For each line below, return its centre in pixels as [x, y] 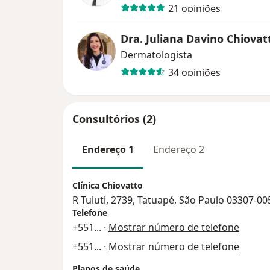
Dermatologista [156, 55]
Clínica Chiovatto [108, 185]
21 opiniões [194, 8]
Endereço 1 [108, 150]
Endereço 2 [179, 150]
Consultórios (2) [114, 119]
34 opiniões [194, 72]
